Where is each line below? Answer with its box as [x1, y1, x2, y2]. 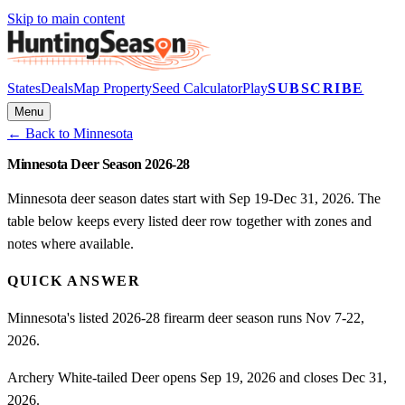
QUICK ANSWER [7, 273, 140, 289]
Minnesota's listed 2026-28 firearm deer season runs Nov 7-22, [7, 310, 364, 326]
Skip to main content [7, 11, 125, 26]
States [7, 80, 41, 96]
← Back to [7, 126, 73, 141]
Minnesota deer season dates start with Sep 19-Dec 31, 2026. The [7, 191, 381, 207]
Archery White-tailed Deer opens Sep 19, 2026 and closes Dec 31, [7, 370, 387, 386]
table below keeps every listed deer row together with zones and [7, 213, 372, 230]
